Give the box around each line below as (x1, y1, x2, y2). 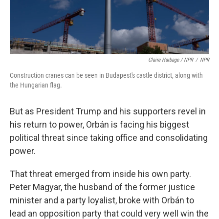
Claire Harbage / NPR (148, 56, 193, 63)
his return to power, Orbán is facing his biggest (10, 119, 189, 130)
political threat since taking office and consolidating (10, 132, 208, 143)
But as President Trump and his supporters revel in (10, 106, 206, 116)
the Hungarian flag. (10, 81, 62, 89)
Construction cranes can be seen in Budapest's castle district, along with (10, 71, 203, 79)
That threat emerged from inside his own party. (10, 168, 193, 179)
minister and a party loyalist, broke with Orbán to (10, 195, 194, 205)
